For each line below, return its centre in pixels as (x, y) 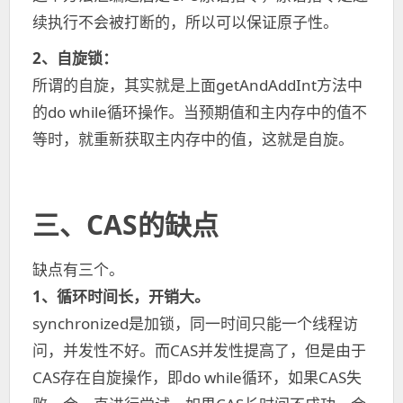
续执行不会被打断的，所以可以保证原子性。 (185, 22)
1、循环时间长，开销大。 (121, 296)
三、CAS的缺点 (125, 224)
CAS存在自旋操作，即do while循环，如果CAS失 (197, 377)
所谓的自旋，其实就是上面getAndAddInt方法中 (197, 85)
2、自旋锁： (75, 58)
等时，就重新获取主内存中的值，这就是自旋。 (193, 139)
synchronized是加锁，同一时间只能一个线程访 (195, 323)
